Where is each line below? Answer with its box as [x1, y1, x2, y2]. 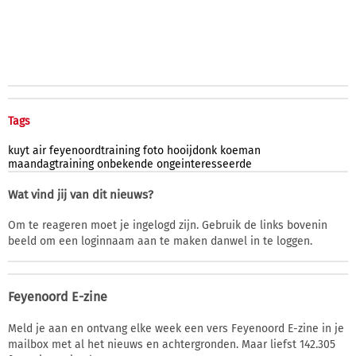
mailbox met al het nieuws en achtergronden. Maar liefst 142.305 [8, 337, 335, 351]
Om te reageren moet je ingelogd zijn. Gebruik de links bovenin [8, 218, 327, 232]
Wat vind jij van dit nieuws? [8, 187, 153, 202]
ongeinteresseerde [157, 157, 252, 171]
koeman [220, 143, 261, 157]
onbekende [97, 157, 153, 171]
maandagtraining [8, 157, 94, 171]
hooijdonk [167, 143, 217, 157]
